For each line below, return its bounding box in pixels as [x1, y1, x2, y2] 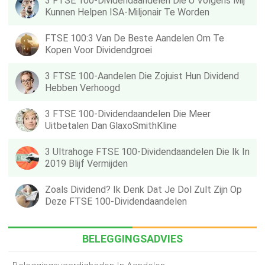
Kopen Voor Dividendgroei [45, 44, 152, 56]
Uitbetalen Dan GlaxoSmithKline [45, 120, 177, 132]
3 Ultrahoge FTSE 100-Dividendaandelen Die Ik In [45, 146, 250, 158]
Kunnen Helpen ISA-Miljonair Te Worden [45, 7, 209, 18]
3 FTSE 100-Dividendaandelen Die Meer [45, 108, 211, 120]
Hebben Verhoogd [45, 82, 120, 94]
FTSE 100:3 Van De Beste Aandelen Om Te [45, 33, 224, 44]
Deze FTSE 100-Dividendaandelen [45, 196, 187, 208]
